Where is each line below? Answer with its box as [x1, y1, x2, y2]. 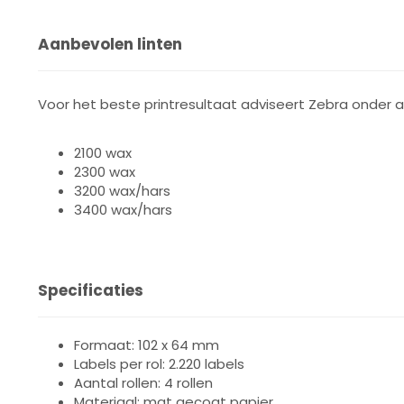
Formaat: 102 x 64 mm [74, 335, 219, 354]
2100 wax [74, 143, 132, 162]
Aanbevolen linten [38, 33, 182, 55]
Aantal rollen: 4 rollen [74, 373, 213, 392]
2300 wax [74, 162, 135, 181]
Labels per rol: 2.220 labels [74, 354, 244, 373]
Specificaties [38, 280, 143, 301]
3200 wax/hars [74, 181, 170, 200]
